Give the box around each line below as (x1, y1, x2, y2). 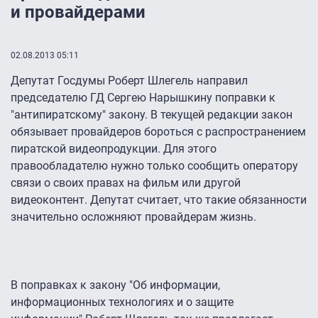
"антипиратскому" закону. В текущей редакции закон (11, 108, 292, 122)
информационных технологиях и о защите (11, 295, 234, 309)
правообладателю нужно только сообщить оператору (11, 159, 298, 173)
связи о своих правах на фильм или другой (11, 176, 241, 190)
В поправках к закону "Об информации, (11, 278, 220, 292)
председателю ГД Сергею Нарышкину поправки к (11, 91, 275, 105)
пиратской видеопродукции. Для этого (11, 142, 216, 156)
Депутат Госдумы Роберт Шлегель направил (11, 74, 248, 88)
